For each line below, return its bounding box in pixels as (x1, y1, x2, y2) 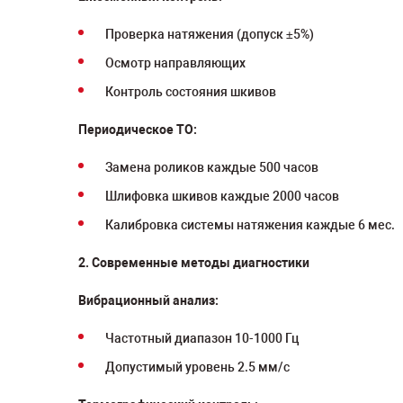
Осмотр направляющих (105, 56, 246, 70)
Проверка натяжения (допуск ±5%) (105, 27, 314, 41)
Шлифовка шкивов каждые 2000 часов (105, 189, 339, 203)
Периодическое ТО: (78, 122, 197, 137)
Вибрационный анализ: (78, 293, 219, 308)
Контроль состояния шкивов (105, 85, 276, 99)
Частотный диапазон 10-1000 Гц (105, 331, 299, 345)
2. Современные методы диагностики (78, 255, 309, 270)
